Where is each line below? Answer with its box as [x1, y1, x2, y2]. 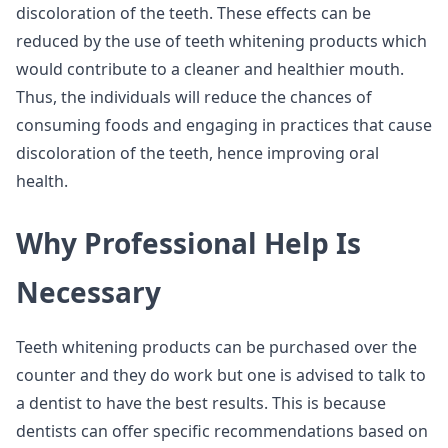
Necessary [16, 273, 161, 311]
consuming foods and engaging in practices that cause [16, 114, 432, 136]
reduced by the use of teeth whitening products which [16, 30, 427, 52]
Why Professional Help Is [16, 224, 361, 262]
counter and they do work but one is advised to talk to [16, 364, 426, 386]
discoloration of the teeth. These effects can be [16, 2, 371, 24]
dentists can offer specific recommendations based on [16, 420, 428, 442]
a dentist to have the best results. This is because [16, 392, 386, 414]
